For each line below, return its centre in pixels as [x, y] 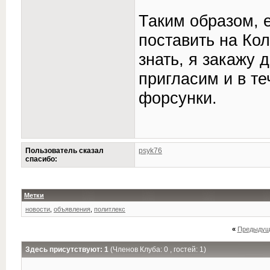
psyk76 [150, 151]
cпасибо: [41, 159]
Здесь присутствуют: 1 [68, 250]
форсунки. [178, 98]
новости [38, 209]
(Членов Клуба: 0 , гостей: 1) [158, 250]
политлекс [110, 209]
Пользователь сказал [64, 151]
